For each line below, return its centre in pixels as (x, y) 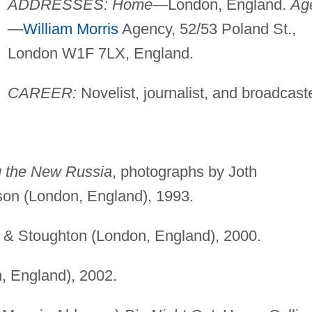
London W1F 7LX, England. (100, 53)
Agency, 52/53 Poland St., (207, 29)
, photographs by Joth (184, 171)
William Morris (70, 29)
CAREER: (42, 93)
